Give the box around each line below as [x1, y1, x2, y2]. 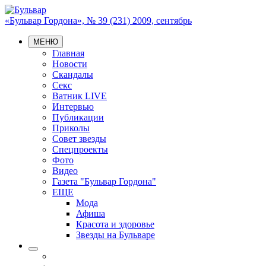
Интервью [52, 102, 94, 112]
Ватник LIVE [52, 91, 107, 101]
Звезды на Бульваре [76, 230, 155, 240]
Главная [52, 48, 84, 58]
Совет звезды [52, 134, 106, 144]
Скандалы [52, 69, 93, 80]
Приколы [52, 123, 90, 133]
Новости [52, 59, 87, 69]
